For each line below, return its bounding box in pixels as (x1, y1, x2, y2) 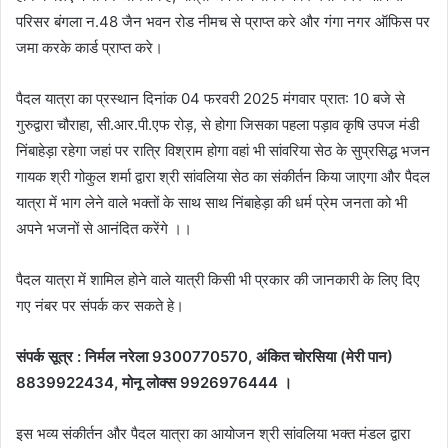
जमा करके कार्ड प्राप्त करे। (16, 37, 163, 57)
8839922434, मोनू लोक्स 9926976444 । (16, 372, 292, 392)
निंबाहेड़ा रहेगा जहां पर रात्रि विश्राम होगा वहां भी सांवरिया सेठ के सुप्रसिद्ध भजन (16, 140, 430, 160)
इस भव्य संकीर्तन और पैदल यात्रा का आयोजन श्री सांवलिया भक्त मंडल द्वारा (16, 423, 410, 443)
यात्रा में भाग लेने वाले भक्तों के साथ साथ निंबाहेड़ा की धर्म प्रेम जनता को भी (16, 192, 407, 212)
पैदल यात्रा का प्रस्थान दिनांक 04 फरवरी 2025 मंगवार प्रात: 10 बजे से (16, 88, 405, 108)
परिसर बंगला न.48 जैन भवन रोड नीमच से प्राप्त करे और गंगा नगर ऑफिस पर (16, 11, 430, 31)
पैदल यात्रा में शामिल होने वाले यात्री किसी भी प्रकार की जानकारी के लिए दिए (16, 269, 420, 289)
